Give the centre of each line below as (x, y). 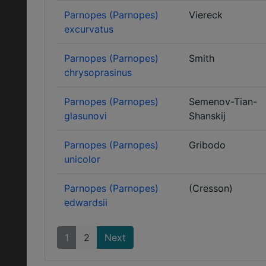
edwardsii (86, 202)
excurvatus (89, 29)
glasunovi (85, 116)
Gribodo (207, 145)
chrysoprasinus (98, 72)
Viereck (206, 15)
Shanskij (207, 116)
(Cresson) (211, 188)
